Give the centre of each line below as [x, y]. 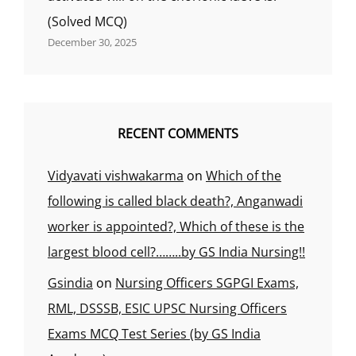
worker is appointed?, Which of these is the [176, 226]
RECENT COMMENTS [178, 133]
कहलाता [165, 137]
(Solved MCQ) [87, 21]
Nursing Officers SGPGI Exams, [207, 283]
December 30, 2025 [92, 42]
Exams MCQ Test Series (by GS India [154, 334]
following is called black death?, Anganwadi [175, 201]
